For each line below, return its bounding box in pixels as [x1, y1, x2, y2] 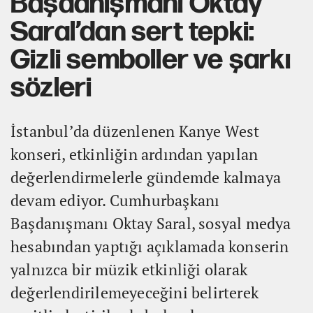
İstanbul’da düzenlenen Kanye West [10, 120, 260, 141]
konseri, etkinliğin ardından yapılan [10, 143, 259, 164]
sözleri [10, 71, 92, 105]
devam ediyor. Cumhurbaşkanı [10, 189, 220, 210]
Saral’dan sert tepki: [10, 15, 255, 49]
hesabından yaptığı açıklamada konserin [10, 235, 289, 256]
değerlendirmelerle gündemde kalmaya [10, 166, 282, 187]
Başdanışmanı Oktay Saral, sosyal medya [10, 212, 291, 233]
